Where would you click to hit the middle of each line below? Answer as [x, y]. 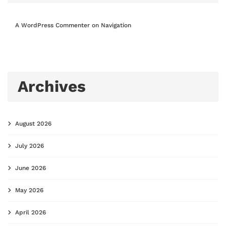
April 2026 [31, 213]
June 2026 [31, 168]
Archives [52, 86]
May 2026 [29, 190]
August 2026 [33, 124]
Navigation [116, 25]
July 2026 [30, 146]
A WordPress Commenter [52, 25]
